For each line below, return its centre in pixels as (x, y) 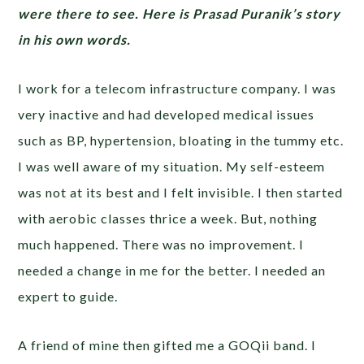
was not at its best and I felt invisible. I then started (181, 193)
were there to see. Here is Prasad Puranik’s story (180, 14)
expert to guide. (68, 297)
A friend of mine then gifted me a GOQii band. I (167, 345)
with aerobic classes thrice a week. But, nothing (168, 219)
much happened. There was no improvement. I (161, 245)
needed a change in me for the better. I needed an (172, 271)
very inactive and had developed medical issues (167, 115)
